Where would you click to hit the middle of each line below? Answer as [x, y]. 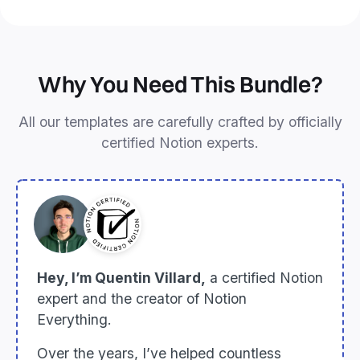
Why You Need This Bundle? [180, 85]
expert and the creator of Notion [142, 299]
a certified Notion [264, 278]
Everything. [74, 320]
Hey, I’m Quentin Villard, [121, 278]
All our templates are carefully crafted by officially [180, 122]
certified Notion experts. [180, 143]
